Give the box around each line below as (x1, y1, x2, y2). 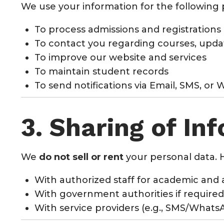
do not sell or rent (39, 151, 123, 162)
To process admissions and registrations (34, 23, 221, 35)
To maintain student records (34, 65, 168, 77)
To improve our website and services (34, 51, 206, 63)
